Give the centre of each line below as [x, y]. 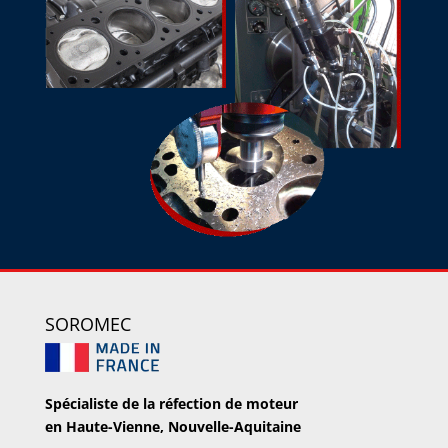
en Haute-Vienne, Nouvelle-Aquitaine [172, 427]
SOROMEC [87, 324]
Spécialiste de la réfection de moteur [171, 404]
